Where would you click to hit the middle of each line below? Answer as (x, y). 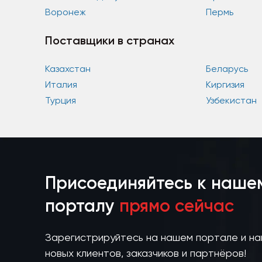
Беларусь (227, 69)
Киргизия (225, 85)
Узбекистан (231, 100)
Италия (61, 85)
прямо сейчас (177, 206)
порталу (82, 206)
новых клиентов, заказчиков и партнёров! (146, 253)
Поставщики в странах (110, 40)
